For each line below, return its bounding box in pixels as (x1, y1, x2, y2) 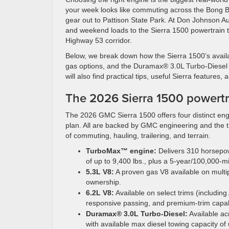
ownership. (86, 178, 121, 186)
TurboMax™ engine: (86, 147, 156, 155)
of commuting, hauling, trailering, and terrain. (65, 131, 211, 140)
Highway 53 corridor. (65, 36, 132, 44)
